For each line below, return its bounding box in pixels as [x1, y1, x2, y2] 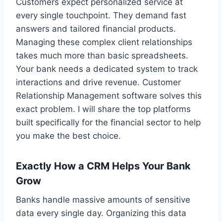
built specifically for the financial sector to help [16, 117, 201, 127]
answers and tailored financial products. [16, 23, 176, 34]
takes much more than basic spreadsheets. [16, 50, 188, 60]
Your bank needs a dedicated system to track [16, 63, 198, 74]
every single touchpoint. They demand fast [16, 10, 186, 20]
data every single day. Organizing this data [16, 208, 186, 218]
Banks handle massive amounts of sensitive [16, 194, 190, 205]
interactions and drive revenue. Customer [16, 77, 181, 87]
